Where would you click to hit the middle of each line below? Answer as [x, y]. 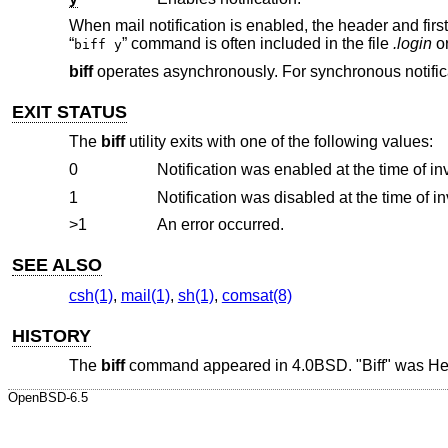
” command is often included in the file [257, 44]
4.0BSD [319, 366]
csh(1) [90, 295]
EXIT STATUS [70, 111]
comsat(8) [256, 295]
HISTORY [52, 335]
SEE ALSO [57, 265]
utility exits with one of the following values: [278, 142]
